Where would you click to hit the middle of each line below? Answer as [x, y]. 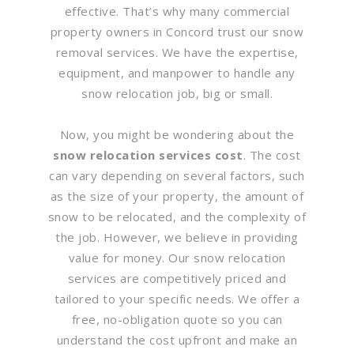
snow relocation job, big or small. [177, 93]
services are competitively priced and [177, 278]
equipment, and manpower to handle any [177, 73]
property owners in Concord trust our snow [177, 32]
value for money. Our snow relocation [177, 258]
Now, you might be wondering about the [177, 134]
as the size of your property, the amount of [177, 196]
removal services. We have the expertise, [177, 52]
